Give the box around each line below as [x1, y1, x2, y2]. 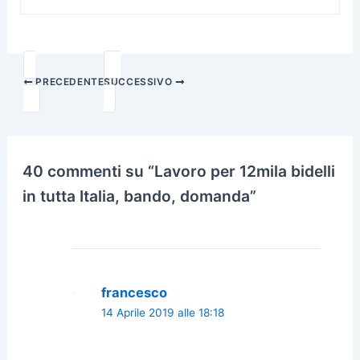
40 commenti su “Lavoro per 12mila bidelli [22, 161, 336, 181]
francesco [100, 284, 167, 301]
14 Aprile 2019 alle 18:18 [100, 305, 224, 319]
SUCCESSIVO [104, 76, 175, 88]
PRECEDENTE [32, 76, 104, 88]
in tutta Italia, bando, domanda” [22, 186, 257, 206]
